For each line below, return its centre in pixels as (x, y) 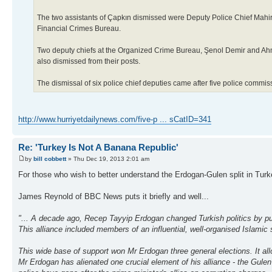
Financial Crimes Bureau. (79, 28)
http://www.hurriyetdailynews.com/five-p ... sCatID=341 (115, 119)
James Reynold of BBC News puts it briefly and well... (114, 197)
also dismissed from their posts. (89, 61)
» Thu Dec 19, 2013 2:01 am (108, 159)
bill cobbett (50, 159)
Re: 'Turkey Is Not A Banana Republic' (98, 147)
